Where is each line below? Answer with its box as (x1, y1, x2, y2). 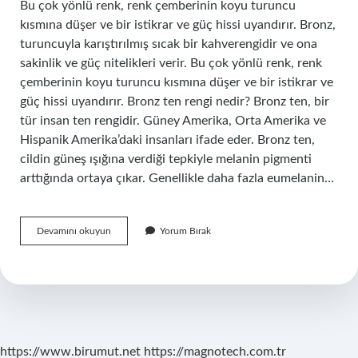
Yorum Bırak (160, 226, 211, 236)
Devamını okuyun (37, 226, 111, 236)
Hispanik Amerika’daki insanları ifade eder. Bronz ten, (20, 133, 315, 146)
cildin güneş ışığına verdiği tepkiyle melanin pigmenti (20, 153, 312, 165)
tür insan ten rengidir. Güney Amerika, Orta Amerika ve (20, 114, 326, 127)
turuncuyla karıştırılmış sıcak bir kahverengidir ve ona (20, 38, 317, 50)
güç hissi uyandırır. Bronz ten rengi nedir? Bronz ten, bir (20, 95, 329, 108)
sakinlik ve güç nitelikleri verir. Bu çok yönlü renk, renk (20, 57, 322, 70)
